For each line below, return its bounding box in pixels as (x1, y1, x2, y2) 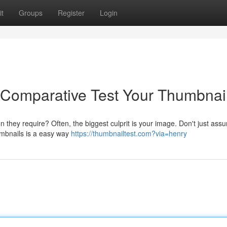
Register (58, 8, 85, 18)
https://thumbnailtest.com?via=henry (71, 128, 187, 138)
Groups (19, 8, 43, 18)
